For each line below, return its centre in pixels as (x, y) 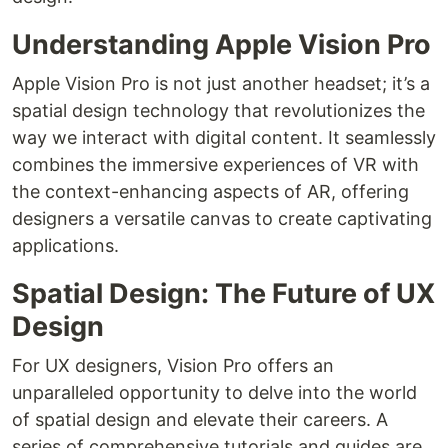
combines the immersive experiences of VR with (215, 165)
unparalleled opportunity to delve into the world (214, 393)
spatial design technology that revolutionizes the (218, 111)
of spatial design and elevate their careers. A (200, 420)
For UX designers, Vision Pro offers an (173, 366)
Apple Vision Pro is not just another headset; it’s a (221, 84)
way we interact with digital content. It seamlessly (224, 138)
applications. (65, 246)
